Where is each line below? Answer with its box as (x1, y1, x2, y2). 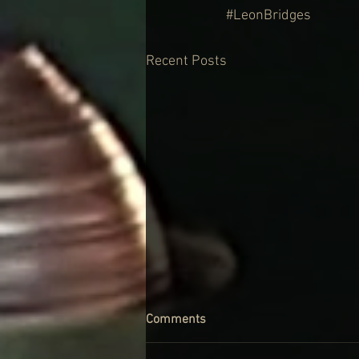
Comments (146, 311, 206, 328)
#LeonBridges (226, 7, 311, 25)
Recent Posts (146, 53, 227, 71)
